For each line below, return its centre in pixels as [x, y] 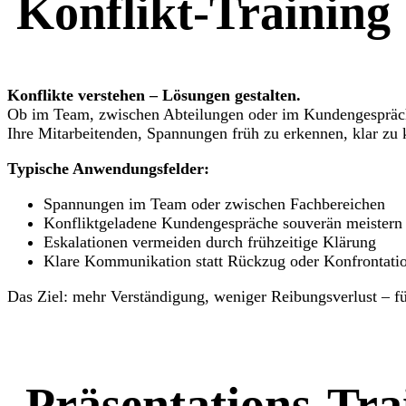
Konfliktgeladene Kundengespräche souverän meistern [223, 223]
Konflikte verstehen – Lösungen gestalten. [154, 96]
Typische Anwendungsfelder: [108, 169]
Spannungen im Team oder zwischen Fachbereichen [214, 204]
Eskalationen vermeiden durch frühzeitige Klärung [210, 242]
